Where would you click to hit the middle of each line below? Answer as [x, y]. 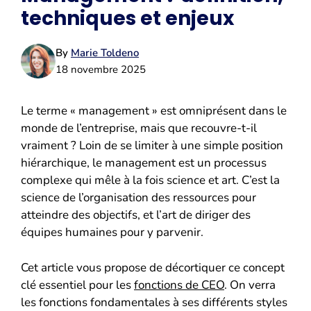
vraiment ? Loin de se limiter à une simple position [152, 146]
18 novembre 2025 [101, 70]
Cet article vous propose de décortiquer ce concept [153, 267]
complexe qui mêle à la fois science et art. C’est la [150, 180]
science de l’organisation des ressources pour [138, 198]
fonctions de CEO [179, 285]
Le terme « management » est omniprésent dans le [154, 111]
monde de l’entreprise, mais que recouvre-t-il [139, 128]
